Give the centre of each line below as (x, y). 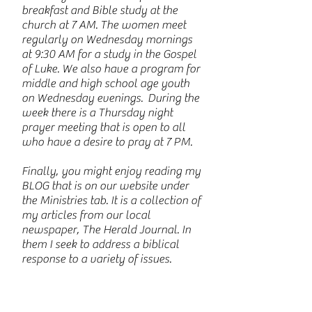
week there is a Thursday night (97, 113)
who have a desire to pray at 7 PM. (108, 142)
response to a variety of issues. (96, 259)
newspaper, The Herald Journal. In (106, 230)
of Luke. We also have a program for (111, 69)
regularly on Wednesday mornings (107, 40)
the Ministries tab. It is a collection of (111, 201)
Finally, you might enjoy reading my (111, 171)
